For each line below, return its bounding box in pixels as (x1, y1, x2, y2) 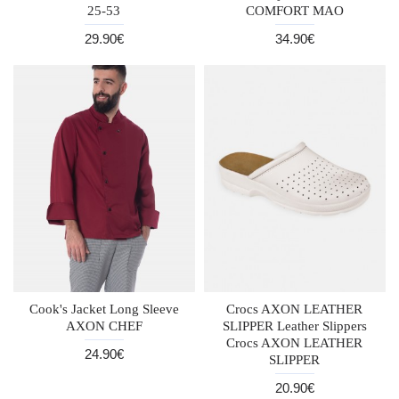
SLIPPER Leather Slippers (222, 318, 367, 333)
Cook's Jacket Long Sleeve (28, 301, 179, 316)
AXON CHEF (65, 318, 142, 333)
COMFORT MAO (245, 3, 344, 18)
